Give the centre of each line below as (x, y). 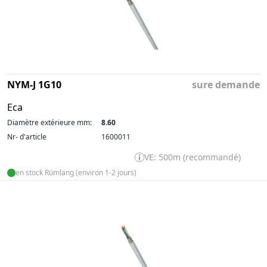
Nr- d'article (27, 137)
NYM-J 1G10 (34, 85)
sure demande (226, 85)
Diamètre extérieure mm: (49, 122)
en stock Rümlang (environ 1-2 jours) (76, 173)
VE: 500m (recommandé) (193, 157)
